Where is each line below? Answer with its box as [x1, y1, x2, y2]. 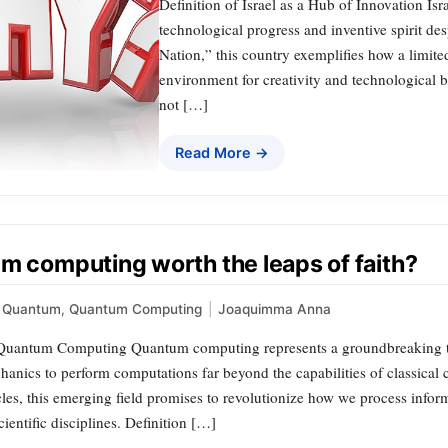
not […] [159, 93, 208, 114]
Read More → [175, 143, 269, 161]
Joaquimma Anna [218, 300, 331, 317]
